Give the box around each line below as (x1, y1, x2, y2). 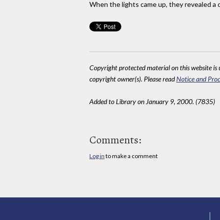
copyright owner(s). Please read (89, 75, 176, 83)
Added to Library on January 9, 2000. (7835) (89, 97, 215, 106)
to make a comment (105, 152, 158, 160)
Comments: (89, 132, 141, 147)
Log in (89, 152, 105, 160)
